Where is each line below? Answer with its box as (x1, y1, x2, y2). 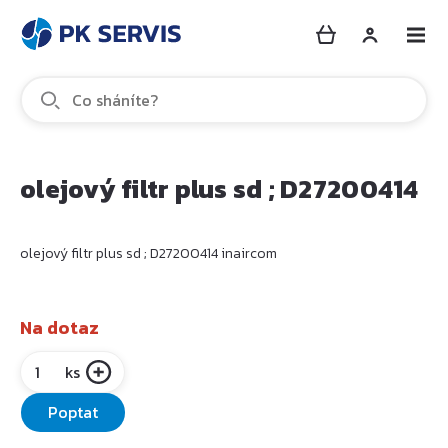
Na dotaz (20, 314, 99, 341)
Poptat (48, 400, 98, 424)
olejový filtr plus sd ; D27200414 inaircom (20, 243, 277, 264)
